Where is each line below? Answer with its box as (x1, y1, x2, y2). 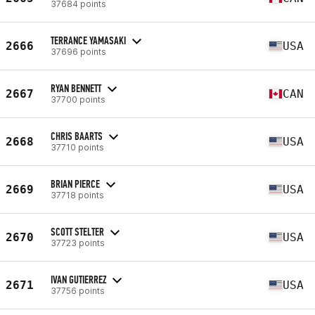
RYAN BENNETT (51, 81, 101, 95)
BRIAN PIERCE (51, 176, 100, 191)
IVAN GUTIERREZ (51, 272, 106, 286)
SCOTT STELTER (51, 224, 104, 238)
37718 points (51, 189, 104, 200)
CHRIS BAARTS (51, 129, 103, 143)
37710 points (51, 141, 104, 153)
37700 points (51, 94, 105, 105)
